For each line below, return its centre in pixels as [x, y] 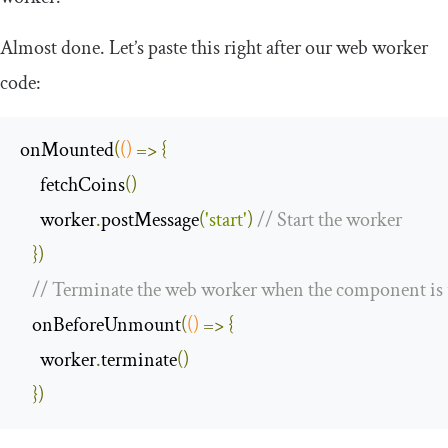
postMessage [150, 219]
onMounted [67, 149]
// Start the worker [329, 219]
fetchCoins [72, 184]
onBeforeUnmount [100, 324]
